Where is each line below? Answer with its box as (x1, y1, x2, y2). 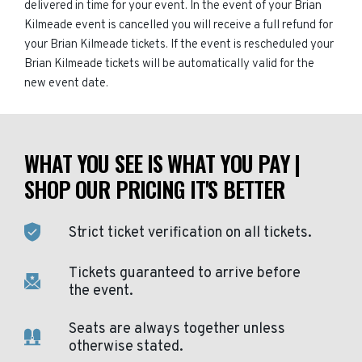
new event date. (24, 76, 108, 91)
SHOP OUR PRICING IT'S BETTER (24, 173, 284, 205)
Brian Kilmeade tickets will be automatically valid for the (24, 57, 314, 72)
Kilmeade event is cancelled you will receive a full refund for (24, 18, 333, 33)
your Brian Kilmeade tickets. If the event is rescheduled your (24, 37, 334, 53)
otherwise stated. (69, 338, 183, 356)
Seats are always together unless (69, 320, 285, 339)
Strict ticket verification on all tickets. (69, 224, 312, 242)
